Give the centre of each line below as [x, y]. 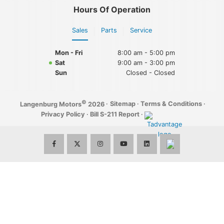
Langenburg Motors [51, 104]
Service [141, 30]
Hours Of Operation [112, 10]
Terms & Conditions [171, 103]
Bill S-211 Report [115, 114]
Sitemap [122, 103]
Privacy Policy [63, 114]
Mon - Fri [69, 52]
